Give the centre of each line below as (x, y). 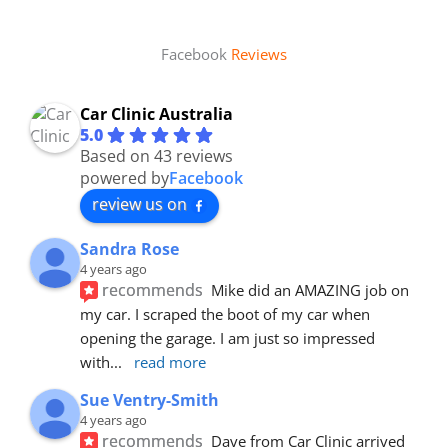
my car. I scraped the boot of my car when (225, 313)
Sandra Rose (129, 248)
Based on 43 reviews (156, 155)
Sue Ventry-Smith (149, 399)
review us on (139, 203)
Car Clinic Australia (156, 113)
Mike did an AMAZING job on (310, 289)
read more (170, 361)
